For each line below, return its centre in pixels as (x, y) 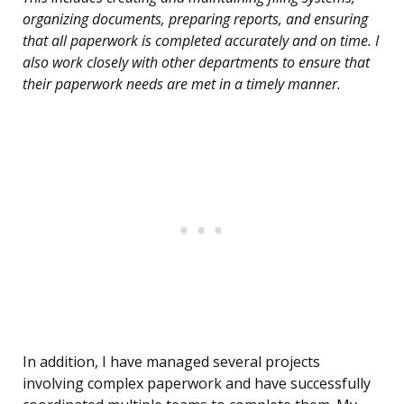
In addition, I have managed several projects (171, 362)
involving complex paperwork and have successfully (197, 384)
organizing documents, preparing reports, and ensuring (195, 19)
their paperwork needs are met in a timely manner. (182, 84)
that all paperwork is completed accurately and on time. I (201, 41)
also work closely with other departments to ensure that (196, 63)
